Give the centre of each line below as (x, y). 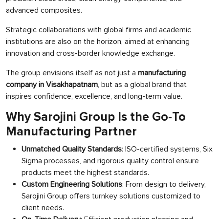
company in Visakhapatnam (52, 85)
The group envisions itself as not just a (72, 73)
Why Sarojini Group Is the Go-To (96, 117)
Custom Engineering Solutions (72, 184)
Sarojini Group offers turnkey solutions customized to (111, 196)
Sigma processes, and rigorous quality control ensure (110, 161)
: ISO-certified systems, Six (167, 149)
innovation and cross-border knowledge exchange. (90, 53)
